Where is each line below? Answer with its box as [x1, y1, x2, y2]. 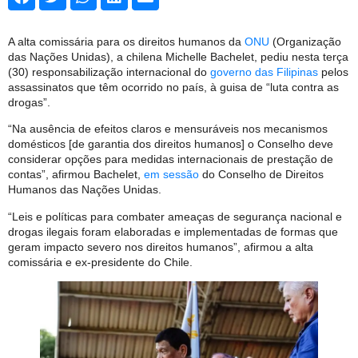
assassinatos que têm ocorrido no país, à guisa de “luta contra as [8, 80, 339, 93]
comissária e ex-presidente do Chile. [8, 255, 193, 268]
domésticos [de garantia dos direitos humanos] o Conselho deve [8, 137, 333, 151]
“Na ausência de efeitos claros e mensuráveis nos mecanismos [8, 122, 328, 136]
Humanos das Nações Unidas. [8, 183, 161, 197]
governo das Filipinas [210, 65, 318, 78]
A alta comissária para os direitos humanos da [8, 34, 245, 48]
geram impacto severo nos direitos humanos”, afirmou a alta [8, 240, 313, 253]
